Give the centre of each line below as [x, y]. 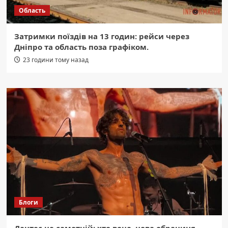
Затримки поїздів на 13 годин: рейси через [102, 36]
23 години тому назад [55, 60]
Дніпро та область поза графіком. [81, 47]
